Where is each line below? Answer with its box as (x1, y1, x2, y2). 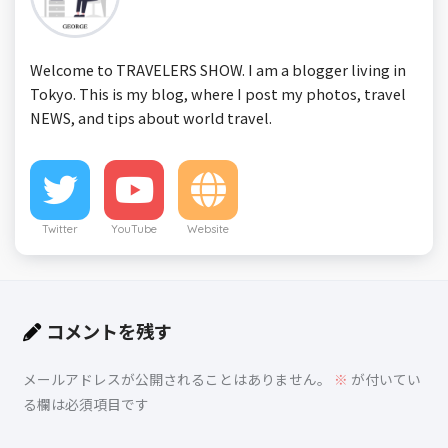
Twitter (42, 222, 78, 237)
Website (187, 222, 229, 237)
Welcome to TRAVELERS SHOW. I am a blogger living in (30, 59, 406, 81)
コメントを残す (45, 317, 172, 344)
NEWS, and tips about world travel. (30, 107, 272, 129)
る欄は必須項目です (22, 393, 149, 414)
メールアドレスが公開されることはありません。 (22, 368, 331, 389)
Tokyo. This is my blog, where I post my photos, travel (30, 83, 406, 105)
